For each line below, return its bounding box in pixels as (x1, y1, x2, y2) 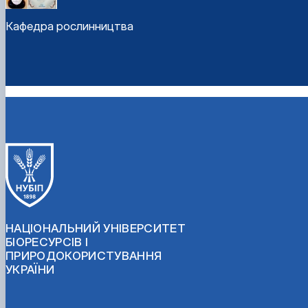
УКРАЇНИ (5, 262, 55, 276)
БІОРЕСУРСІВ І (5, 234, 89, 249)
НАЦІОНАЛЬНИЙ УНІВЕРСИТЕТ (5, 221, 186, 235)
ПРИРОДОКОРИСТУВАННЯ (5, 248, 162, 263)
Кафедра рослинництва (5, 19, 133, 34)
